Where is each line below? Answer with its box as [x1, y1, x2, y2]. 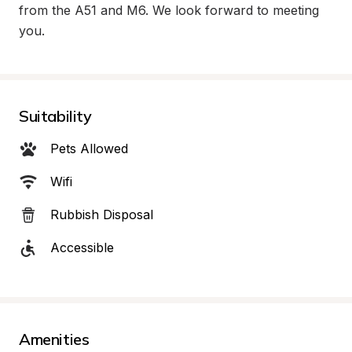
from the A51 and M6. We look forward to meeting [19, 2, 319, 18]
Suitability [19, 106, 92, 126]
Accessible [50, 240, 114, 255]
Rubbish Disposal [50, 207, 153, 222]
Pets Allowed [50, 141, 128, 156]
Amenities [19, 329, 90, 349]
